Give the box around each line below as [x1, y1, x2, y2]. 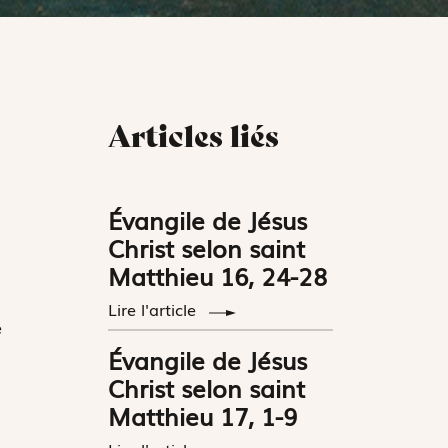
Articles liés [108, 116, 280, 155]
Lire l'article [108, 296, 202, 321]
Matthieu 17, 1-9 [108, 397, 298, 433]
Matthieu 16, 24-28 [108, 257, 328, 293]
